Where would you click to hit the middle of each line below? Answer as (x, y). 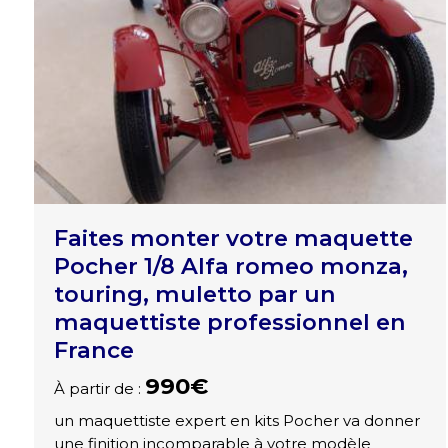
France (93, 350)
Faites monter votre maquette (233, 238)
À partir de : (99, 389)
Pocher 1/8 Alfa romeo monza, (230, 266)
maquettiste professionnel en (229, 322)
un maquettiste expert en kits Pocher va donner (236, 421)
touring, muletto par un (194, 294)
